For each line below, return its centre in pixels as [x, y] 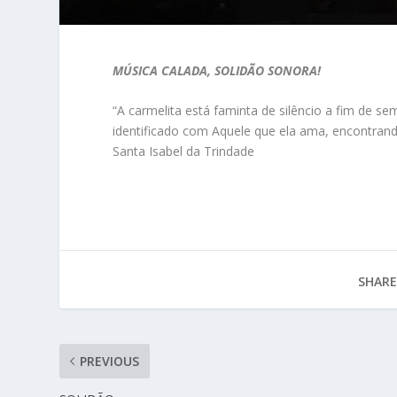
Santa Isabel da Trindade [184, 152]
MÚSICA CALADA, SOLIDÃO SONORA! [217, 70]
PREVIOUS [110, 362]
